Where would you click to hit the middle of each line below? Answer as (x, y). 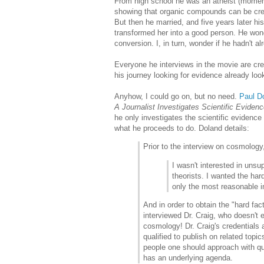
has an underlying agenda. (188, 258)
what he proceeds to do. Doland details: (182, 128)
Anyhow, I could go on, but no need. (177, 97)
